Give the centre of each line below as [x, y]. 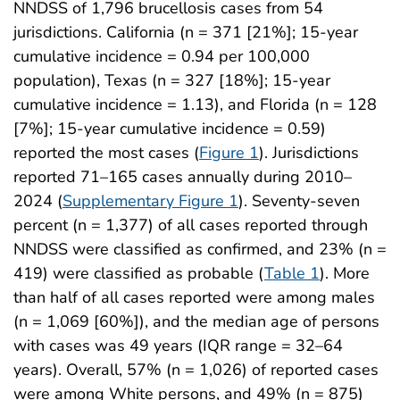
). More [345, 273]
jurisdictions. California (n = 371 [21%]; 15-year [186, 32]
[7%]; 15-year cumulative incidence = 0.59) [170, 129]
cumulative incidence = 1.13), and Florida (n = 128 [195, 104]
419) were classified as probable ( [139, 273]
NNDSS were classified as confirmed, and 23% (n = [200, 249]
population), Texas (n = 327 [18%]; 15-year [172, 80]
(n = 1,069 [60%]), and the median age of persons [196, 321]
